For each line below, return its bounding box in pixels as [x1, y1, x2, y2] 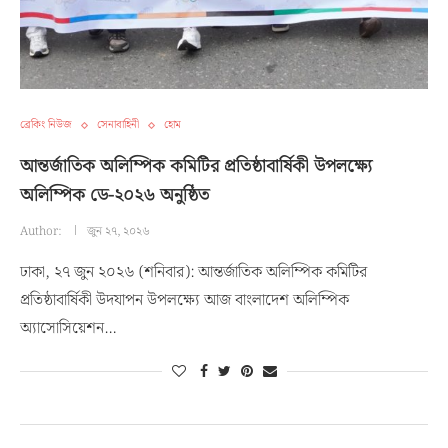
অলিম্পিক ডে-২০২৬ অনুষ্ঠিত [20, 181, 209, 210]
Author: [20, 222, 64, 241]
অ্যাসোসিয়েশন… [20, 316, 116, 341]
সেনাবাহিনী [97, 116, 139, 134]
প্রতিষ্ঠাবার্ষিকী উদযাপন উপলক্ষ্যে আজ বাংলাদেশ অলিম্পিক [20, 288, 349, 313]
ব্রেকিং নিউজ [20, 116, 72, 134]
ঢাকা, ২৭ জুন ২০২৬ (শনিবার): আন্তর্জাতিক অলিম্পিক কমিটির [20, 260, 367, 285]
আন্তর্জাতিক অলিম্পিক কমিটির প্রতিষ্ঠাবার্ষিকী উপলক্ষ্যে [20, 152, 372, 181]
